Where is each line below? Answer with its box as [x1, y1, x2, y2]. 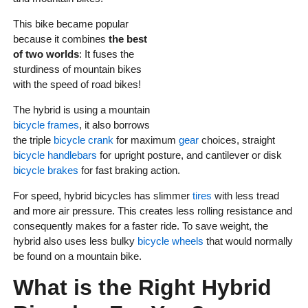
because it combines [12, 33, 109, 45]
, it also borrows [78, 119, 150, 131]
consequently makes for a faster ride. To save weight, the [12, 220, 268, 232]
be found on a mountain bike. [12, 250, 142, 263]
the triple [12, 134, 54, 146]
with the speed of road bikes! [12, 78, 141, 91]
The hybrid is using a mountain [12, 104, 150, 116]
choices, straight [198, 134, 275, 146]
